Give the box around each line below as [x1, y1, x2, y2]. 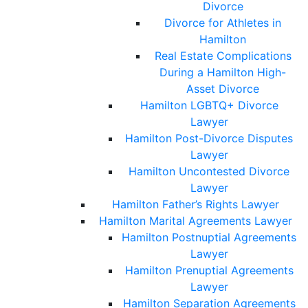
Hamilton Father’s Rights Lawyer [111, 197, 279, 212]
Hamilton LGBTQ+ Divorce [140, 98, 278, 113]
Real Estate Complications [154, 49, 291, 63]
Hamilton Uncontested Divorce [129, 164, 289, 179]
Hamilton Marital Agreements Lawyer [98, 214, 292, 228]
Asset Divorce [186, 82, 259, 96]
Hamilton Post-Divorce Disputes [125, 131, 293, 146]
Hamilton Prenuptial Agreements [124, 263, 294, 278]
